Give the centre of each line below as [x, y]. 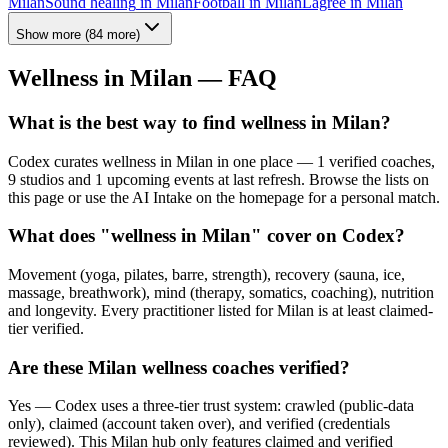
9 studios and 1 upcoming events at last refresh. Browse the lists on [218, 179]
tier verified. [46, 328]
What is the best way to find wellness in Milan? [199, 122]
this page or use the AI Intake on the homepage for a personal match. [224, 197]
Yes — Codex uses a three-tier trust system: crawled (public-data [211, 406]
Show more [48, 34]
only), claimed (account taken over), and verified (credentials [199, 424]
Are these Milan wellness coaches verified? [179, 367]
